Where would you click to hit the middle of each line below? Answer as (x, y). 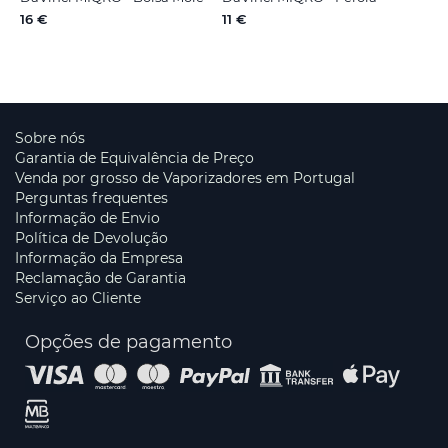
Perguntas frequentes (91, 198)
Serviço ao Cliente (78, 298)
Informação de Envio (87, 218)
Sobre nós (50, 138)
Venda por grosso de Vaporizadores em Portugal (185, 178)
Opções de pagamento (128, 342)
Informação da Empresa (99, 258)
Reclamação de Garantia (100, 278)
